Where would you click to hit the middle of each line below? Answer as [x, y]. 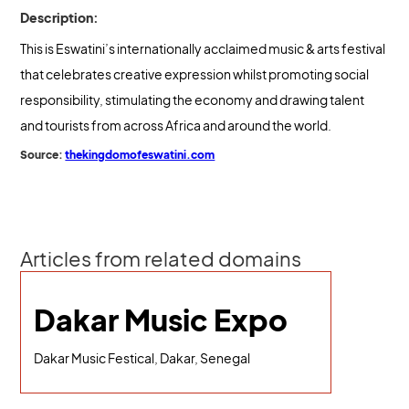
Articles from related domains [161, 258]
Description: [60, 17]
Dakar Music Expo [161, 320]
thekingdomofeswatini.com [140, 155]
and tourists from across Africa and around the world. [176, 125]
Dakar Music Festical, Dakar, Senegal [142, 358]
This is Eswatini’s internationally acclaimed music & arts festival [203, 48]
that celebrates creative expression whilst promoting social [195, 74]
